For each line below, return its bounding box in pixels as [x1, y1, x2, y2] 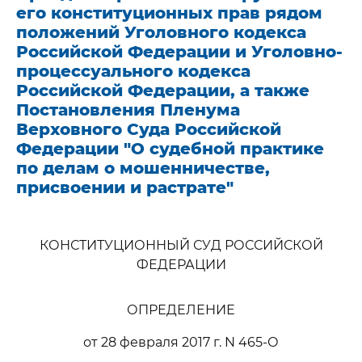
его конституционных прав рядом [16, 3, 322, 23]
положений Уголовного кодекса [16, 23, 306, 42]
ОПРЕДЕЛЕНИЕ [127, 302, 235, 318]
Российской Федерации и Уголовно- [16, 42, 343, 61]
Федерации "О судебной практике [16, 139, 324, 158]
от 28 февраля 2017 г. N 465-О [83, 335, 279, 350]
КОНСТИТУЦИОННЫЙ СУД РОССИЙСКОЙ [39, 238, 323, 253]
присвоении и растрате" [16, 178, 234, 197]
